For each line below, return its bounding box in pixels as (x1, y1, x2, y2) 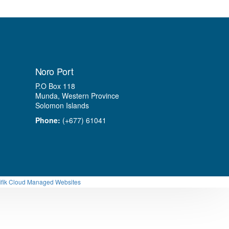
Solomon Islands (35, 100, 89, 110)
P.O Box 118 (35, 81, 75, 91)
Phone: (35, 115, 60, 125)
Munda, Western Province (35, 90, 119, 101)
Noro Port (35, 64, 74, 78)
